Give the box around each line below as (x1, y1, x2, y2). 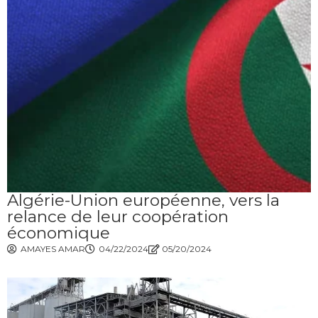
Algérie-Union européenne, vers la (7, 190, 280, 210)
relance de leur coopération (7, 207, 229, 226)
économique (7, 223, 110, 243)
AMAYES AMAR (21, 243, 85, 254)
